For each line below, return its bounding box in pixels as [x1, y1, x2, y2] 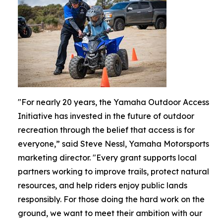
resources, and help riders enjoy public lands [18, 180, 187, 190]
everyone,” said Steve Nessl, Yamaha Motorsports [18, 139, 209, 149]
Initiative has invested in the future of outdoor [18, 111, 194, 121]
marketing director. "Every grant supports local [18, 153, 197, 163]
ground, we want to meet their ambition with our [18, 208, 202, 218]
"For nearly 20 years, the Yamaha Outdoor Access [18, 97, 209, 107]
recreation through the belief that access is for [18, 125, 195, 135]
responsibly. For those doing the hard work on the [18, 194, 205, 204]
